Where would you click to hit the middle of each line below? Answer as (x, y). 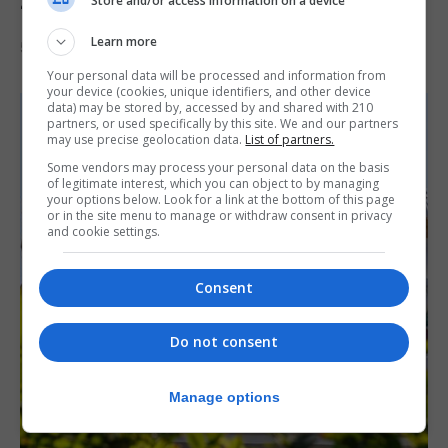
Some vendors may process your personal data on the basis (218, 167)
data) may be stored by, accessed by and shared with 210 (210, 107)
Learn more (124, 41)
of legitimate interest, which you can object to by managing (213, 183)
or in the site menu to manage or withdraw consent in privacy (220, 215)
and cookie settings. (104, 231)
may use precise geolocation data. (146, 139)
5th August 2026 (72, 47)
